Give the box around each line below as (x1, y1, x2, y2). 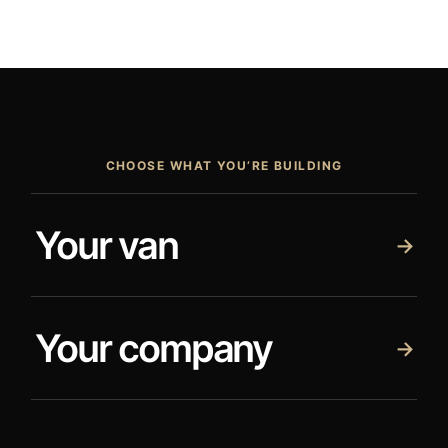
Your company (35, 325, 273, 371)
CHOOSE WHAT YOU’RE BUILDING (105, 158, 343, 173)
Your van (35, 222, 178, 268)
